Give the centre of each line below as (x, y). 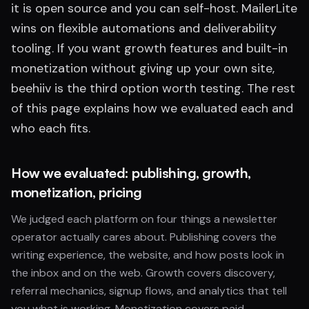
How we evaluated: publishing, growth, (131, 173)
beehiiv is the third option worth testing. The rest (153, 88)
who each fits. (51, 128)
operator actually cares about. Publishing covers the (144, 237)
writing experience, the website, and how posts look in (148, 255)
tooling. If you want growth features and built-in (149, 48)
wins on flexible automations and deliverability (144, 28)
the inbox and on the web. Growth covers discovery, (143, 273)
